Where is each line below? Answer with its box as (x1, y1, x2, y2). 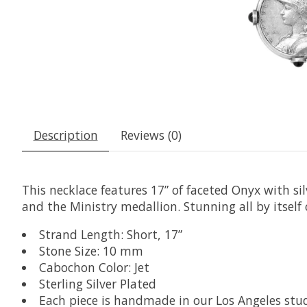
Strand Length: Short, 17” (38, 225, 182, 243)
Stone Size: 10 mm (38, 242, 143, 259)
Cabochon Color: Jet (38, 258, 149, 275)
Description (33, 127, 98, 144)
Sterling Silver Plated (38, 275, 156, 292)
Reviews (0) (120, 127, 182, 144)
